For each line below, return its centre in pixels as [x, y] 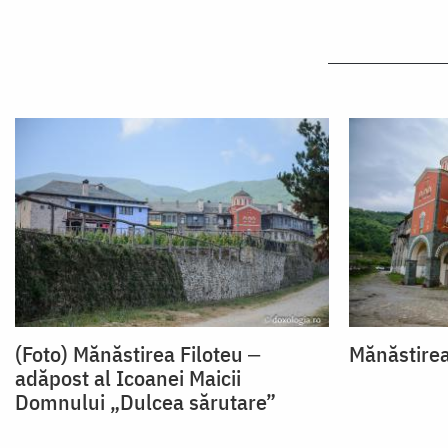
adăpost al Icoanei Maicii [128, 377]
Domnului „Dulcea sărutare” [145, 401]
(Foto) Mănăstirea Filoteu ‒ [137, 353]
